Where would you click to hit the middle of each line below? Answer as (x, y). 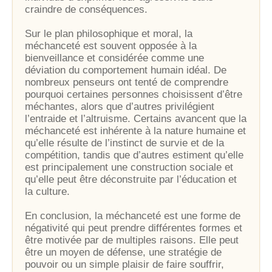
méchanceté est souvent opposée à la (111, 46)
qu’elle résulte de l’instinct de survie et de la (124, 143)
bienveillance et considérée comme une (114, 58)
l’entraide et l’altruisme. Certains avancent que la (136, 119)
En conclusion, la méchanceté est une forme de (133, 216)
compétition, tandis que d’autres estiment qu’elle (134, 155)
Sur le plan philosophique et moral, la (109, 34)
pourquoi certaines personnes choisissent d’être (134, 94)
